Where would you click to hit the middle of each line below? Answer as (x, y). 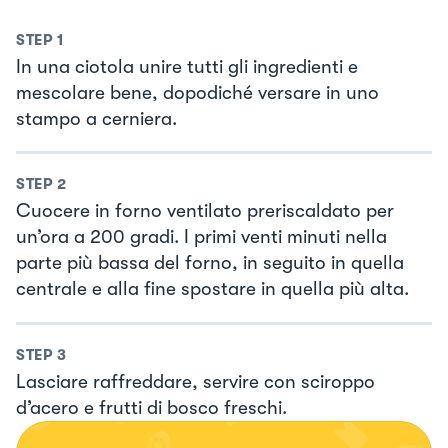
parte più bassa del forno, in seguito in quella (210, 263)
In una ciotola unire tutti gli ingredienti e (187, 66)
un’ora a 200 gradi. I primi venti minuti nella (201, 237)
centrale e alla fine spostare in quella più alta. (212, 289)
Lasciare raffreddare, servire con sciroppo (195, 381)
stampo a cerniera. (96, 118)
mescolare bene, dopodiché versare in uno (197, 92)
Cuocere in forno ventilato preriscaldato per (205, 211)
